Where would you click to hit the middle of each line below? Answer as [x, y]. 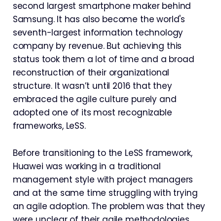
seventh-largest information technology [98, 33]
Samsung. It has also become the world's [99, 19]
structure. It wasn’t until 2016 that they [92, 86]
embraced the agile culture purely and [94, 99]
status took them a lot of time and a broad [103, 59]
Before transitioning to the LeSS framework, [102, 153]
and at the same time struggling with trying [105, 193]
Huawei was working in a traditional [87, 166]
